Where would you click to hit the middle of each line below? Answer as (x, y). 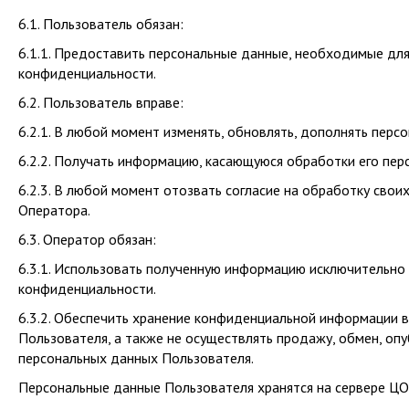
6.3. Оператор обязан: (87, 239)
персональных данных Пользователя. (136, 358)
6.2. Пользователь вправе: (101, 102)
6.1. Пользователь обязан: (101, 24)
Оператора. (54, 210)
